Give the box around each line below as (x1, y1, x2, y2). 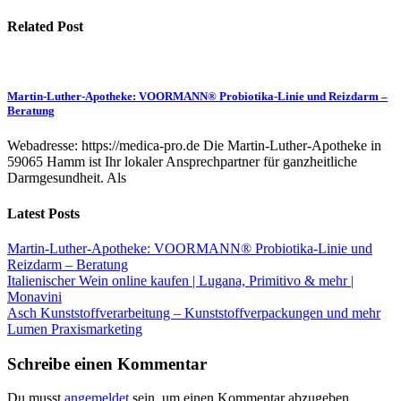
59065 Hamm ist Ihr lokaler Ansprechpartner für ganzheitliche (7, 154, 357, 170)
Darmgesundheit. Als (7, 170, 126, 186)
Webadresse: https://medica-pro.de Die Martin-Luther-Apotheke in (7, 138, 381, 154)
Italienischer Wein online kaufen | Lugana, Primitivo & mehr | (7, 272, 354, 288)
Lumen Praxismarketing (7, 320, 142, 337)
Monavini (7, 288, 62, 304)
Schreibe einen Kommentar (7, 354, 207, 373)
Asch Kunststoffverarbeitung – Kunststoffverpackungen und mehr (7, 304, 380, 320)
